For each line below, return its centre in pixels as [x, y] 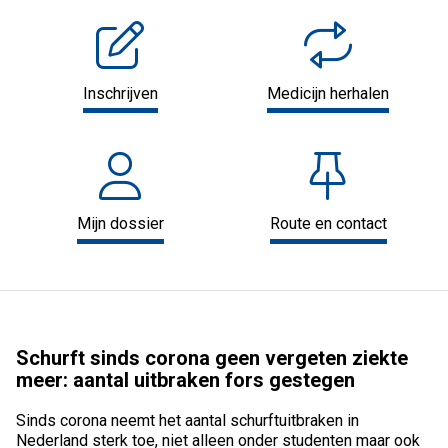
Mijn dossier [120, 224]
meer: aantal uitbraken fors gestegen [185, 380]
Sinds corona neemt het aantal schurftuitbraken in [187, 421]
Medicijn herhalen [328, 93]
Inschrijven [120, 93]
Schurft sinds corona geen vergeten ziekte [212, 358]
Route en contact [328, 224]
